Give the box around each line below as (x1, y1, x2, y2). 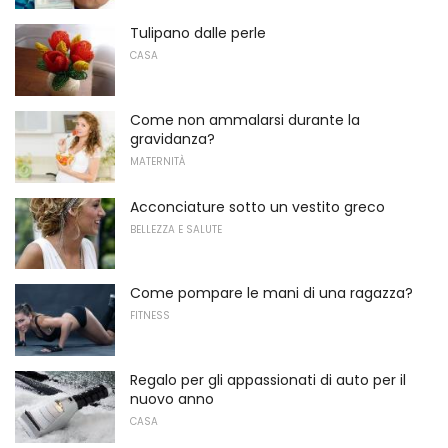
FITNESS (130, 308, 170, 324)
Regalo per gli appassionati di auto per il (130, 370, 406, 391)
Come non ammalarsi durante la (130, 110, 360, 131)
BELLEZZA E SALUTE (130, 221, 222, 237)
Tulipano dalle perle (130, 23, 266, 44)
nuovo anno (130, 389, 214, 410)
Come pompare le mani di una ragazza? (130, 283, 413, 304)
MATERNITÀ (130, 154, 185, 170)
